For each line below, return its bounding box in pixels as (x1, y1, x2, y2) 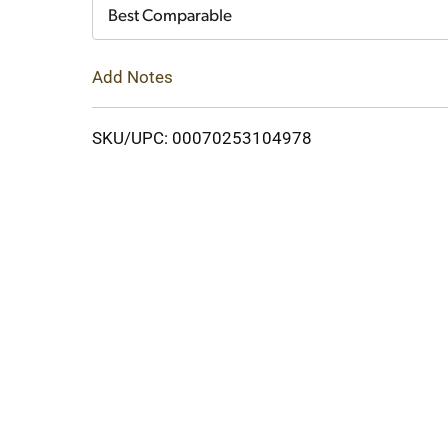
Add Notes (92, 66, 173, 87)
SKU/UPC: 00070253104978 (92, 127, 312, 148)
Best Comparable (108, 8, 232, 25)
